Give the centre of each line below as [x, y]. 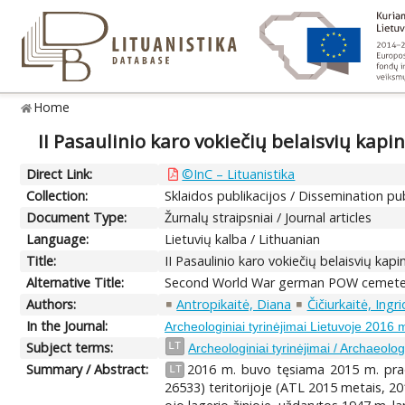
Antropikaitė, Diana [234, 304]
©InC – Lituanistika [239, 174]
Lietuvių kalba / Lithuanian [243, 239]
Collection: [57, 195]
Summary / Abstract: [88, 369]
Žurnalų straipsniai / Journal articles [268, 217]
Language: [58, 239]
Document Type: [77, 217]
